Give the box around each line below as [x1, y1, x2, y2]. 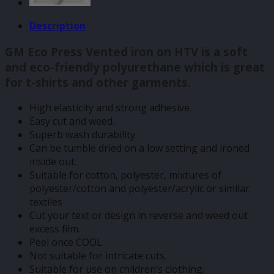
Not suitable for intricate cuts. [29, 249, 166, 263]
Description [29, 18, 86, 32]
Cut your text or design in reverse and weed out [29, 209, 248, 223]
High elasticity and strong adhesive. [29, 101, 191, 115]
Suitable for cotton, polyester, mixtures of [29, 168, 221, 182]
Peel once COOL [29, 235, 102, 250]
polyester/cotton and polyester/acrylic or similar [29, 182, 250, 196]
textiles [29, 195, 62, 209]
